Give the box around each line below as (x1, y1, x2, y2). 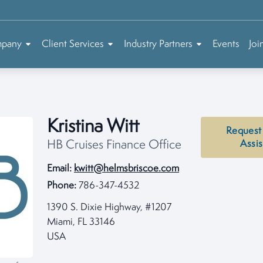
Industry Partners (124, 39, 193, 49)
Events (213, 39, 240, 49)
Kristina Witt (47, 117, 139, 137)
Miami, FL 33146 (47, 217, 115, 227)
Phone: (47, 181, 76, 191)
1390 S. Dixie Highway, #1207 (47, 203, 171, 213)
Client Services (42, 39, 104, 49)
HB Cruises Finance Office (47, 139, 181, 152)
